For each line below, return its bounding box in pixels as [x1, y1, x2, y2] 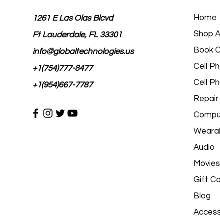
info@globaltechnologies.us [32, 47, 134, 56]
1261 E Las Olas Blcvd [32, 14, 113, 23]
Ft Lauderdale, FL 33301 [32, 30, 122, 39]
